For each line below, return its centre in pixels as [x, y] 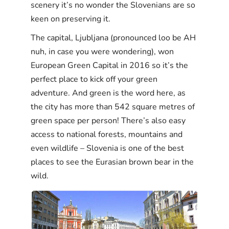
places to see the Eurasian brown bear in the [112, 162]
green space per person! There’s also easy [108, 120]
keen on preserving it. [71, 19]
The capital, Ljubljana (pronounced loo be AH [113, 38]
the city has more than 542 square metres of [113, 107]
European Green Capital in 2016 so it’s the [109, 65]
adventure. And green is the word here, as [108, 93]
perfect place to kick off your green [94, 79]
